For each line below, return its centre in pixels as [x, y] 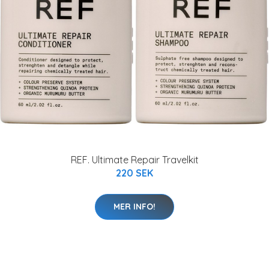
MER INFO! [134, 207]
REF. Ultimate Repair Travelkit [134, 160]
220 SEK [134, 173]
